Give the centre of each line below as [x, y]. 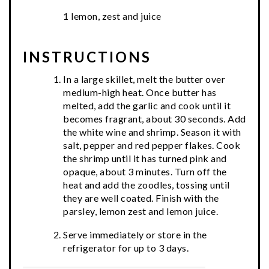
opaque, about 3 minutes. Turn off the [145, 172]
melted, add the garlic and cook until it [147, 106]
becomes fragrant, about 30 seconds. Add [155, 119]
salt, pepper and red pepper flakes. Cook [152, 145]
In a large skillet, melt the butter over [144, 79]
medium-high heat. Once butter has [140, 92]
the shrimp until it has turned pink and [145, 159]
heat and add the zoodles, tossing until [147, 185]
